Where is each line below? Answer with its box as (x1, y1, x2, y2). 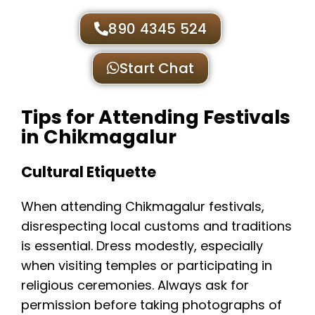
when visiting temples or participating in (21, 257, 272, 275)
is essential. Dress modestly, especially (21, 237, 263, 255)
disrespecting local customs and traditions (21, 217, 292, 236)
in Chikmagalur (21, 123, 176, 150)
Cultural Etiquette (21, 161, 156, 182)
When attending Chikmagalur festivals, (21, 198, 264, 216)
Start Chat (120, 58, 195, 79)
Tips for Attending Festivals (21, 103, 290, 130)
